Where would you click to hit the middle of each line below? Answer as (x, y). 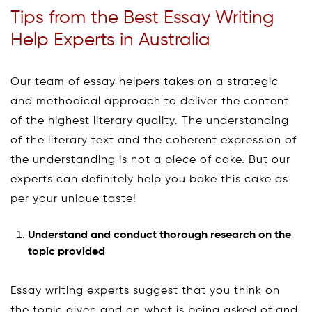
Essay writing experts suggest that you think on (145, 291)
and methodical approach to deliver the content (150, 101)
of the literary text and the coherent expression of (154, 140)
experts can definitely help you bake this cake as (149, 179)
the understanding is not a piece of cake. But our (150, 160)
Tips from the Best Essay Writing (142, 18)
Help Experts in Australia (110, 40)
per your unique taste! (73, 199)
